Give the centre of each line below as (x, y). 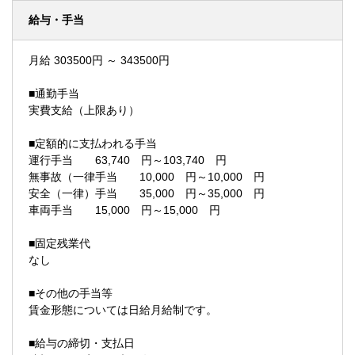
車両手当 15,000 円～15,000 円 (124, 210)
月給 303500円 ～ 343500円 (99, 60)
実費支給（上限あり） (84, 110)
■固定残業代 (59, 243)
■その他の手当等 (71, 293)
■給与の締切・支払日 (82, 343)
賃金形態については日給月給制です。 (123, 310)
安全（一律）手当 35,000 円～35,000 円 (147, 193)
